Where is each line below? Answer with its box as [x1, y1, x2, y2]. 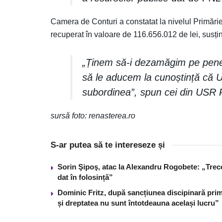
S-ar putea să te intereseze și [51, 140, 165, 150]
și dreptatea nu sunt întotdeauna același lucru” [57, 198, 219, 207]
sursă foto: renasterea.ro [51, 111, 135, 120]
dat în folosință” [57, 172, 113, 181]
